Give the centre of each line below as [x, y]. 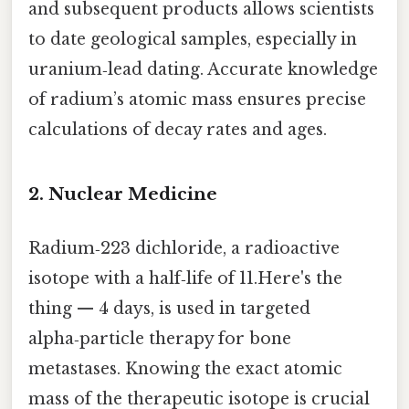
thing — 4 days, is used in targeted [169, 309]
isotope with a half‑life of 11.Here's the [185, 279]
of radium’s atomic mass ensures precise [197, 100]
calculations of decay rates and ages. [178, 130]
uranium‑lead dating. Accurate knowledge [203, 70]
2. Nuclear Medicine [123, 194]
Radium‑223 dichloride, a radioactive [184, 249]
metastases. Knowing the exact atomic [185, 369]
